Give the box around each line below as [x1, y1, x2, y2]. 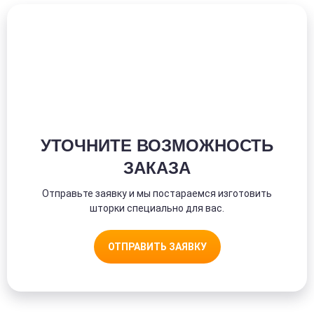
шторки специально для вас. [90, 202, 224, 214]
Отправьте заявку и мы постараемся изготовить [42, 187, 272, 199]
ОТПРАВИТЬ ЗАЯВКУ [107, 240, 207, 252]
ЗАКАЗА [123, 158, 191, 177]
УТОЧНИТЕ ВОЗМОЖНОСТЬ [41, 135, 273, 155]
